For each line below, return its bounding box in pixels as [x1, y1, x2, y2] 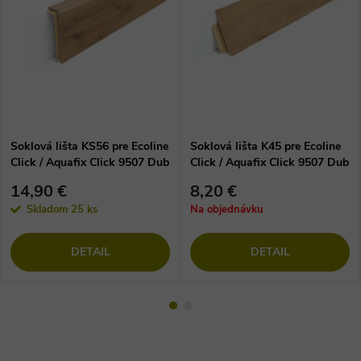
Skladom [27, 202, 71, 217]
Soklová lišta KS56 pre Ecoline [10, 138, 168, 154]
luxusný [10, 170, 50, 186]
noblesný [190, 170, 236, 186]
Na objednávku [190, 202, 263, 217]
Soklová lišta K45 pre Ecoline [190, 138, 341, 154]
